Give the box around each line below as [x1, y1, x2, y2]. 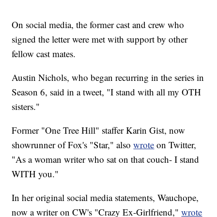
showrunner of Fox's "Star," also [12, 139, 134, 151]
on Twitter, [154, 139, 197, 151]
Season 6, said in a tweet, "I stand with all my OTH [12, 86, 201, 98]
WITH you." [12, 168, 59, 180]
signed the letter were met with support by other [12, 33, 188, 46]
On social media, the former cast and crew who [12, 18, 185, 31]
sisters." [12, 100, 40, 113]
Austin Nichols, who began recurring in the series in [12, 71, 204, 84]
